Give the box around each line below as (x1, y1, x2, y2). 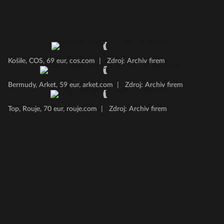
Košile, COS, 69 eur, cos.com (8, 57, 95, 64)
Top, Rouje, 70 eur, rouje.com (8, 105, 97, 112)
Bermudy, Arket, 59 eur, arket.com (8, 81, 113, 88)
